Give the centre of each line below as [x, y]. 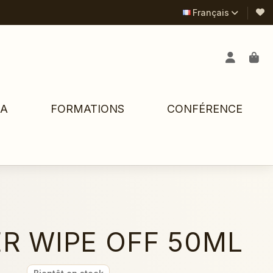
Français [211, 12]
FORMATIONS [87, 109]
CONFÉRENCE [204, 109]
